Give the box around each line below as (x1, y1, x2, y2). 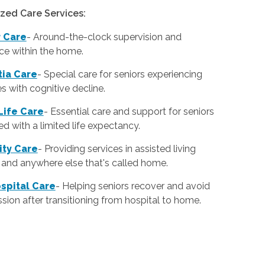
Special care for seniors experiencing (43, 69, 202, 80)
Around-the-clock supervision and (33, 31, 182, 43)
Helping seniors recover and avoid (62, 180, 210, 192)
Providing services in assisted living (44, 143, 196, 155)
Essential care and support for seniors (50, 106, 214, 118)
